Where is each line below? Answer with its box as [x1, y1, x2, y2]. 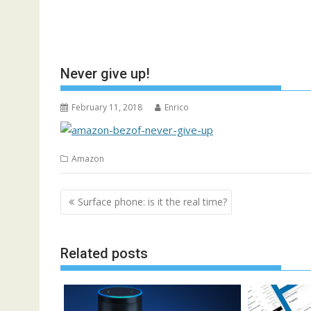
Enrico [165, 101, 189, 113]
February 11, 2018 [72, 101, 142, 113]
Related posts [60, 245, 148, 262]
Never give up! [60, 65, 150, 82]
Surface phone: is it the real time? [78, 194, 227, 208]
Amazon [72, 153, 104, 165]
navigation [60, 205, 137, 226]
